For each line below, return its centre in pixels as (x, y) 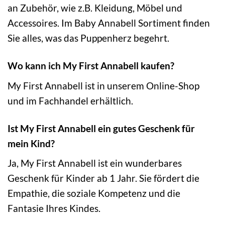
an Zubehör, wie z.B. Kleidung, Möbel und (95, 8)
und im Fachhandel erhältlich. (70, 100)
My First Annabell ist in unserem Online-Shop (103, 85)
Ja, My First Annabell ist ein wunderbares (95, 163)
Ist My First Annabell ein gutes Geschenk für (101, 128)
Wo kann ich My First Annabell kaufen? (91, 66)
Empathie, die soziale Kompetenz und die (94, 193)
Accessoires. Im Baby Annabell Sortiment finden (109, 23)
